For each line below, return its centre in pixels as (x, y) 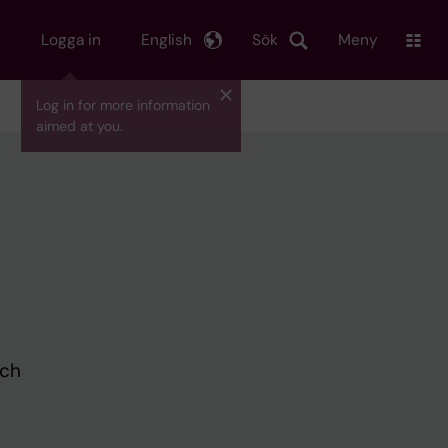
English (166, 39)
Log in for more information (123, 105)
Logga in (71, 39)
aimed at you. (79, 126)
